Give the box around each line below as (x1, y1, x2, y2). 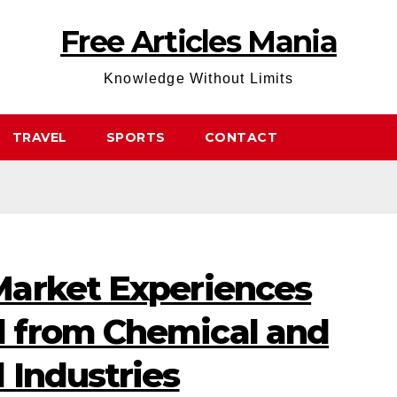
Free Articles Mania (60, 23, 337, 60)
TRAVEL (12, 129, 67, 145)
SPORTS (105, 129, 166, 145)
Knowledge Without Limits (104, 71, 293, 86)
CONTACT (204, 129, 277, 145)
